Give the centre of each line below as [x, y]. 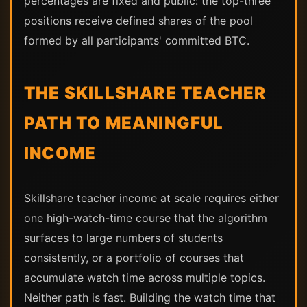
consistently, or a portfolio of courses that [134, 258]
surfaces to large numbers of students [123, 238]
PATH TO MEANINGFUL [124, 123]
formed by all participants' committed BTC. [137, 40]
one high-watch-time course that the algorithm [146, 218]
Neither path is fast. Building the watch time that [150, 297]
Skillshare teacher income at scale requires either [151, 198]
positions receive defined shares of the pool [138, 21]
